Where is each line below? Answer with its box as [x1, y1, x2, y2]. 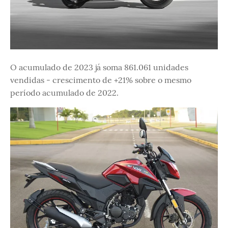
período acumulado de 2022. [10, 88, 119, 98]
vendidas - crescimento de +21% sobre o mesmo [10, 75, 191, 85]
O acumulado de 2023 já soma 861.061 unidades [10, 62, 188, 73]
